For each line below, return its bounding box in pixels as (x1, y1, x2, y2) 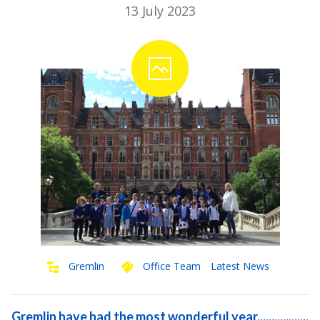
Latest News (211, 259, 269, 274)
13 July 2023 (124, 2, 196, 20)
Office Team (143, 259, 201, 274)
